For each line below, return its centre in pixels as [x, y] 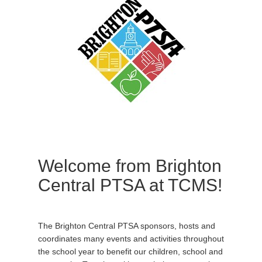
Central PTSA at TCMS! [130, 185]
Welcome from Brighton [130, 166]
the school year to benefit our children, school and [130, 251]
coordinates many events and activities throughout [131, 239]
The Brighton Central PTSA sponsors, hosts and [127, 226]
